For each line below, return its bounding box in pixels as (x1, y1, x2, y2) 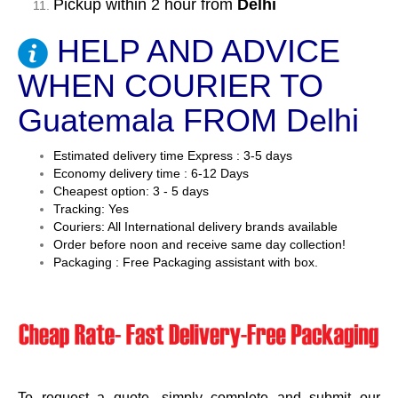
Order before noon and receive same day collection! (53, 237, 346, 252)
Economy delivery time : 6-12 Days (53, 166, 249, 181)
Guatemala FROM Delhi (18, 102, 359, 139)
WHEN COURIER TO (18, 68, 323, 105)
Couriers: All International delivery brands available (53, 219, 338, 235)
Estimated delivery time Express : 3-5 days (53, 148, 292, 163)
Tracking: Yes (53, 202, 129, 217)
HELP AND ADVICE (57, 32, 340, 69)
